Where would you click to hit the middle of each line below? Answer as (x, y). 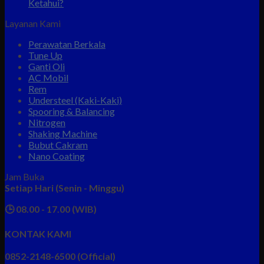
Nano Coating (57, 156)
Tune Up (45, 55)
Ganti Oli (47, 66)
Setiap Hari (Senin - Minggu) (65, 187)
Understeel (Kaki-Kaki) (75, 100)
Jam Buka (24, 176)
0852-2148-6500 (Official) (60, 256)
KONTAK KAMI (38, 233)
